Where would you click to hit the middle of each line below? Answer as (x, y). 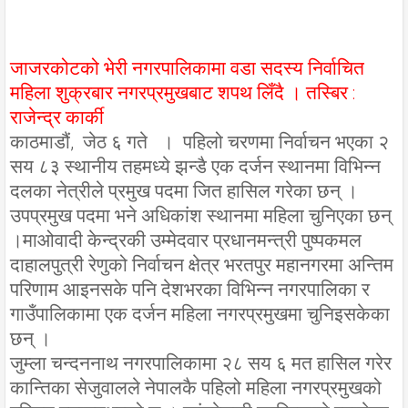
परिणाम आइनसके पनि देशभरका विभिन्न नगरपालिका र (190, 289)
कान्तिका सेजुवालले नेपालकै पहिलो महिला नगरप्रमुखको (196, 388)
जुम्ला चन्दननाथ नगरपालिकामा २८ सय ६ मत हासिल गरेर (201, 363)
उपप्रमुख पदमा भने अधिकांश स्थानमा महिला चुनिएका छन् (201, 215)
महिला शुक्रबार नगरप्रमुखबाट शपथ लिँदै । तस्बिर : (183, 92)
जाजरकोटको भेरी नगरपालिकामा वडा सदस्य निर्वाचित (187, 68)
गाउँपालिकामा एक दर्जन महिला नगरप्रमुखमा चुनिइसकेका (200, 314)
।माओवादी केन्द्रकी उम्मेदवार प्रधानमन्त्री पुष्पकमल (186, 240)
